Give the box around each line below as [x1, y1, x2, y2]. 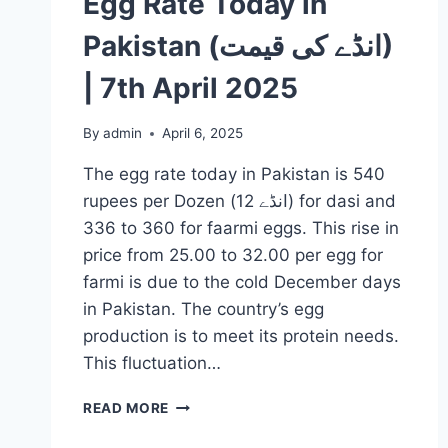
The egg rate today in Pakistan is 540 [83, 164, 385, 185]
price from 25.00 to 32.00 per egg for [83, 245, 383, 266]
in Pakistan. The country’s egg [83, 299, 324, 320]
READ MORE [83, 400, 170, 417]
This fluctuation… [83, 353, 221, 374]
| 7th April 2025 [117, 71, 298, 106]
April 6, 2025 [162, 125, 244, 142]
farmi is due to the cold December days [83, 272, 401, 293]
